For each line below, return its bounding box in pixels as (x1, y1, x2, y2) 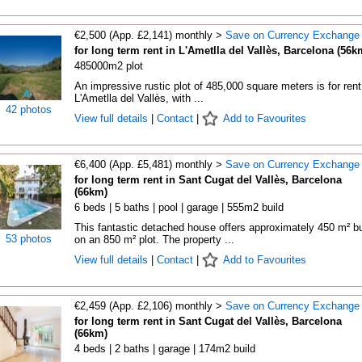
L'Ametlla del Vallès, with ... (74, 92, 204, 104)
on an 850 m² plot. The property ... (74, 234, 234, 246)
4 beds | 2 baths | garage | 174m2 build (74, 343, 255, 355)
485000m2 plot (74, 60, 143, 72)
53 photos (6, 233, 52, 245)
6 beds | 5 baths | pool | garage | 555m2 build (74, 201, 284, 213)
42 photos (6, 103, 52, 116)
